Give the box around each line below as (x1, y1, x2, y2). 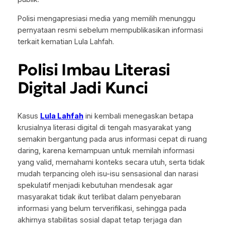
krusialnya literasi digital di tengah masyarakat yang (17, 123, 191, 132)
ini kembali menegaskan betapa (83, 111, 193, 121)
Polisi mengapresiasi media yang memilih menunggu (17, 14, 195, 23)
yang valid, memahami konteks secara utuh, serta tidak (17, 157, 205, 167)
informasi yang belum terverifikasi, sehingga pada (17, 203, 186, 213)
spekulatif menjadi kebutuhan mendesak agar (17, 180, 173, 190)
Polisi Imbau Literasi (17, 60, 170, 80)
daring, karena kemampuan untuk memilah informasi (17, 146, 194, 155)
